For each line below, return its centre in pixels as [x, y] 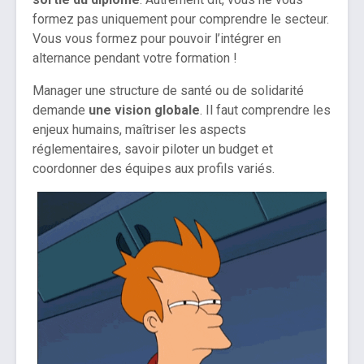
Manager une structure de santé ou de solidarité [168, 91]
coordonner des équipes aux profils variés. [155, 169]
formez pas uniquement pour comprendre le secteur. [181, 19]
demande [61, 110]
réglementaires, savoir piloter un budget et [153, 149]
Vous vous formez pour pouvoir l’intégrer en [157, 39]
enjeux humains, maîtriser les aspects [139, 130]
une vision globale [144, 110]
